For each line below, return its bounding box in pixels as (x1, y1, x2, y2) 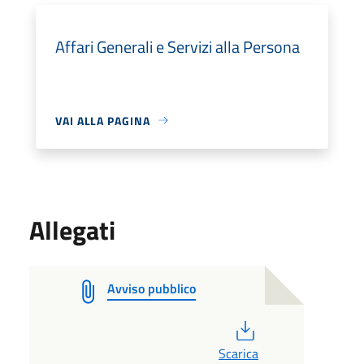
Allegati (29, 210, 115, 249)
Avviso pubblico (107, 278, 196, 298)
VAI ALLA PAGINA (55, 111, 150, 129)
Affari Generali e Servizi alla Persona (55, 33, 300, 59)
